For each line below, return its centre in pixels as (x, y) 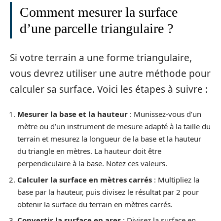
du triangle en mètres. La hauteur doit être (89, 151)
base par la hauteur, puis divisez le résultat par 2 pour (108, 192)
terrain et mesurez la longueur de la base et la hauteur (109, 139)
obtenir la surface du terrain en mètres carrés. (95, 204)
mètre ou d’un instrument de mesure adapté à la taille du (114, 127)
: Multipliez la (176, 179)
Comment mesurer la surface (99, 12)
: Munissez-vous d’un (165, 114)
